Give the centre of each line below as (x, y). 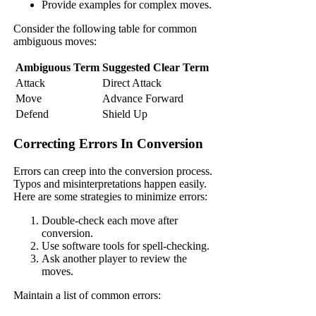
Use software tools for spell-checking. (126, 245)
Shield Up (125, 114)
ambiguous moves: (55, 42)
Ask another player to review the (115, 258)
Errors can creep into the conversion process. (113, 171)
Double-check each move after (110, 220)
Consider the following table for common (105, 29)
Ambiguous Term (58, 68)
